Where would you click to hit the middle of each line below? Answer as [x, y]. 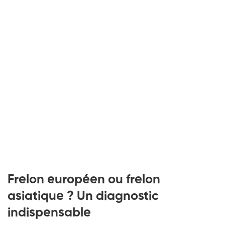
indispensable [49, 213]
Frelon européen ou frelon [84, 180]
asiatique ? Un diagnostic [83, 196]
